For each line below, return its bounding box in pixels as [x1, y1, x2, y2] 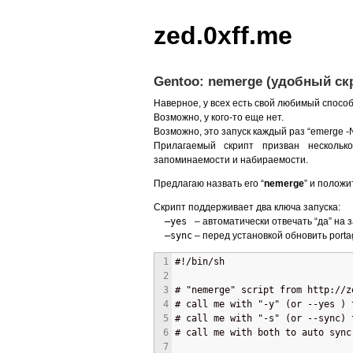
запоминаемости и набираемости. [153, 154, 308, 165]
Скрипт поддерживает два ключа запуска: [153, 201, 340, 213]
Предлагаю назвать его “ [153, 177, 264, 189]
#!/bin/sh [174, 255, 225, 267]
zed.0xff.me [153, 21, 292, 50]
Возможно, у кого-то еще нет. [153, 111, 284, 123]
